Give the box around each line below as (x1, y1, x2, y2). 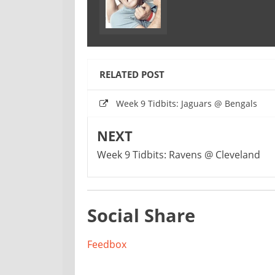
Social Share (87, 203, 195, 228)
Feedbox (87, 238, 126, 252)
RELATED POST (99, 68, 165, 81)
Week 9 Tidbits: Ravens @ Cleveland (97, 148, 260, 162)
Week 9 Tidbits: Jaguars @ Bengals (116, 98, 257, 110)
